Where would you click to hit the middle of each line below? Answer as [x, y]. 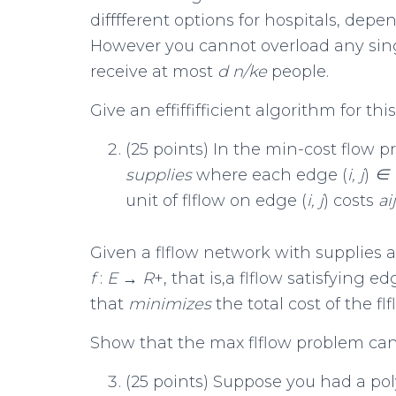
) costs [351, 201]
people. [300, 72]
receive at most [154, 72]
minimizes [172, 304]
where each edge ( [272, 175]
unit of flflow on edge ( [216, 201]
